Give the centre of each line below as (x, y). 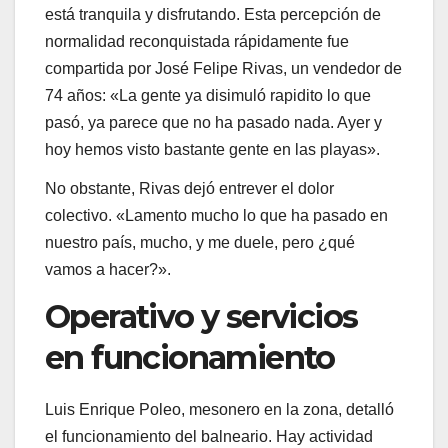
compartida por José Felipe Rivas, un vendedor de (223, 68)
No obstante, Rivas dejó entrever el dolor (189, 189)
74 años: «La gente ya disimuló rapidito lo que (208, 95)
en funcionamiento (190, 358)
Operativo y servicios (201, 317)
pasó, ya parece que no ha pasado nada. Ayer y (213, 122)
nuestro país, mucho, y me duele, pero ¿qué (200, 243)
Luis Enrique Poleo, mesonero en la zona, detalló (219, 410)
